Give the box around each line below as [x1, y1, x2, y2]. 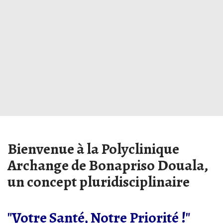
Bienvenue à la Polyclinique [7, 138, 179, 159]
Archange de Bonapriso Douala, [7, 155, 208, 175]
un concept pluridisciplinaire [7, 171, 190, 192]
